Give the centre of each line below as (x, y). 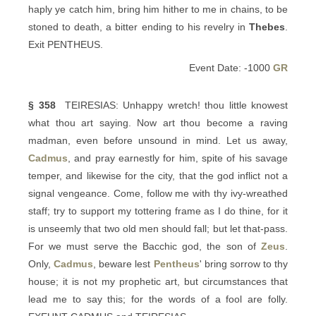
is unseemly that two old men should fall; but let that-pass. (158, 229)
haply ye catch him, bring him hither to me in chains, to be (158, 9)
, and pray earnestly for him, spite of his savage (178, 158)
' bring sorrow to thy (243, 264)
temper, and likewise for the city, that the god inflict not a (158, 176)
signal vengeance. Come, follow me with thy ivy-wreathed (158, 193)
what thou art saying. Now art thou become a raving (158, 123)
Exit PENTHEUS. (66, 44)
